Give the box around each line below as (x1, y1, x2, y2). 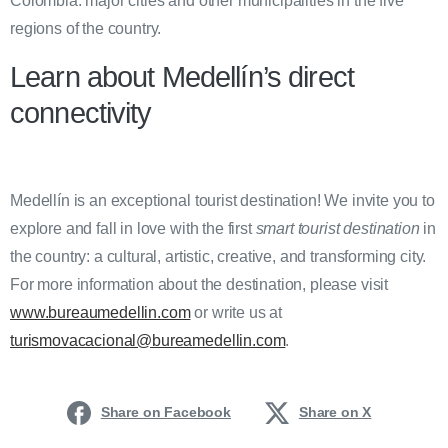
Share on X (298, 404, 372, 421)
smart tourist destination (255, 220, 424, 238)
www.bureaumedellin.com (10, 304, 191, 322)
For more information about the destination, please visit (10, 276, 389, 294)
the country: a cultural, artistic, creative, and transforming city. (10, 248, 427, 266)
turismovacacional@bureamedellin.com (10, 332, 286, 350)
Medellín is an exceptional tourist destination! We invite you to (10, 192, 435, 210)
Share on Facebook (100, 404, 232, 421)
